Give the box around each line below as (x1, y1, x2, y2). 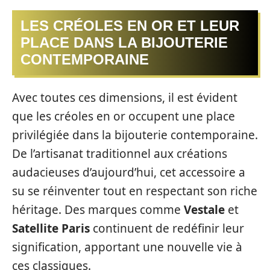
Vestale (184, 202, 225, 218)
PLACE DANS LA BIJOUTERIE (20, 34, 228, 51)
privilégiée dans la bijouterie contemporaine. (12, 127, 258, 143)
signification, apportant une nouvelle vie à (12, 239, 242, 256)
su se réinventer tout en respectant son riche (12, 183, 257, 199)
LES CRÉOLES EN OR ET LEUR (20, 17, 239, 34)
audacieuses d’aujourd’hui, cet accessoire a (12, 165, 245, 181)
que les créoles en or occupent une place (12, 108, 235, 125)
